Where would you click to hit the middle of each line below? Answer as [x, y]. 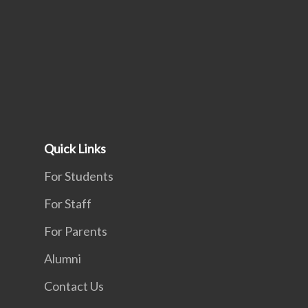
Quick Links [75, 148]
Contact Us [74, 286]
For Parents [76, 231]
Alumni [63, 258]
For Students [79, 176]
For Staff [68, 203]
